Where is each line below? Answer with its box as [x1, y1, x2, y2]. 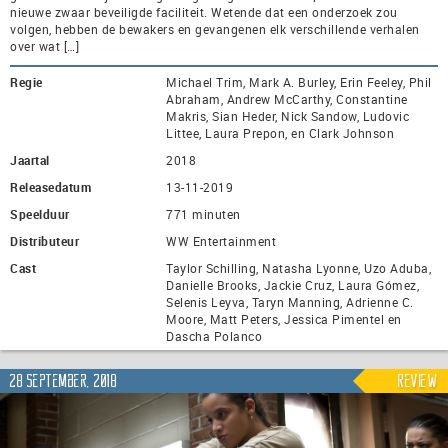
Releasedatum [10, 178, 91, 195]
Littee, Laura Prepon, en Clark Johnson [166, 124, 394, 141]
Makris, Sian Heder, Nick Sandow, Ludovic [166, 107, 409, 124]
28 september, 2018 [10, 373, 117, 390]
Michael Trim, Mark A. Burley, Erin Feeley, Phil [166, 73, 432, 90]
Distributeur [10, 232, 79, 249]
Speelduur [10, 205, 70, 222]
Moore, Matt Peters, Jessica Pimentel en [166, 310, 402, 327]
